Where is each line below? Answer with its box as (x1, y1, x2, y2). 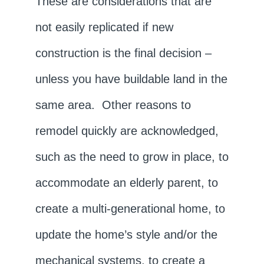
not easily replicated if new (35, 20, 173, 34)
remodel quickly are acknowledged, (35, 124, 219, 137)
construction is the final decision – (35, 46, 212, 60)
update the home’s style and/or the (35, 227, 217, 241)
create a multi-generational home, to (35, 202, 225, 215)
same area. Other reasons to (35, 98, 191, 111)
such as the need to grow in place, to (35, 150, 229, 163)
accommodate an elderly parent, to (35, 176, 218, 189)
